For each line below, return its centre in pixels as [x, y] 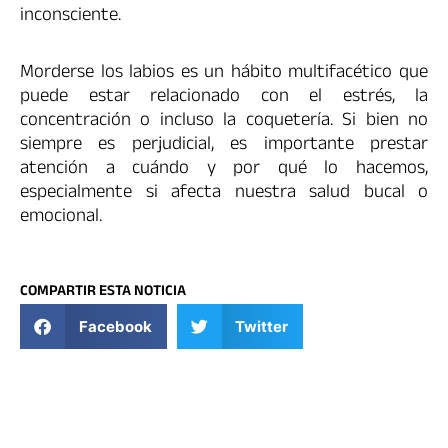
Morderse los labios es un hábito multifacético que [224, 74]
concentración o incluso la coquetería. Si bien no [224, 122]
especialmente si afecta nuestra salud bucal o [224, 194]
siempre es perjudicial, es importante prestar [224, 146]
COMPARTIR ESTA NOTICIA [103, 293]
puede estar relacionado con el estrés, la [224, 98]
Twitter [261, 326]
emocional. [61, 218]
